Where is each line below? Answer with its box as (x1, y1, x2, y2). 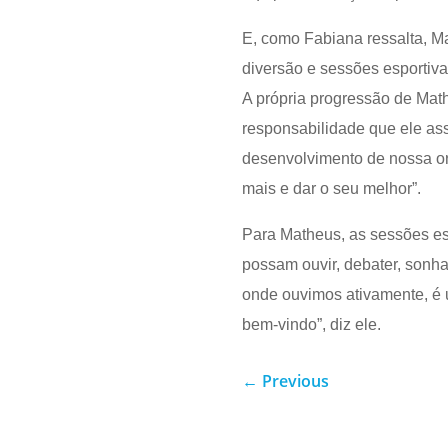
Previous (261, 370, 329, 393)
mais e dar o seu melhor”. (241, 179, 421, 197)
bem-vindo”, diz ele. (241, 315, 381, 333)
